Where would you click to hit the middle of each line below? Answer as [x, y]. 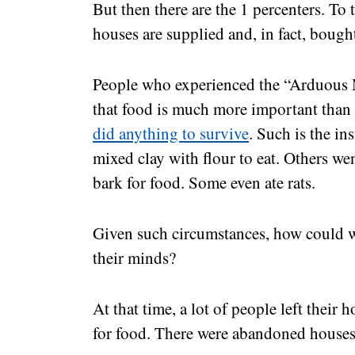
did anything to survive [171, 133]
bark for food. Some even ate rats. [204, 182]
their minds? [134, 257]
